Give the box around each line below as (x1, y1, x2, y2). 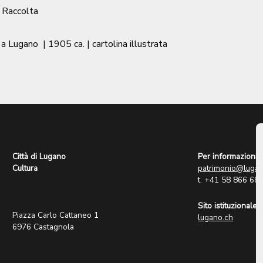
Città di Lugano (12, 150, 66, 162)
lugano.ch (198, 211, 234, 223)
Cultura (12, 162, 38, 174)
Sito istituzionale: (198, 200, 259, 211)
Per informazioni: (198, 150, 259, 162)
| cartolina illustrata (87, 37, 167, 50)
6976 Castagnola (12, 221, 75, 232)
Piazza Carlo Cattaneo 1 (12, 209, 99, 221)
